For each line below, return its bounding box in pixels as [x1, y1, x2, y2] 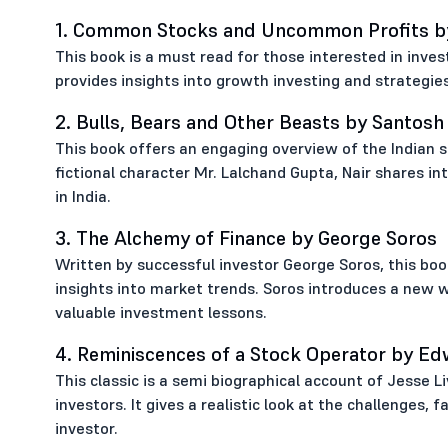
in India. [54, 186, 111, 206]
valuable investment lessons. [54, 302, 267, 322]
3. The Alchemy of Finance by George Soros [54, 225, 437, 251]
